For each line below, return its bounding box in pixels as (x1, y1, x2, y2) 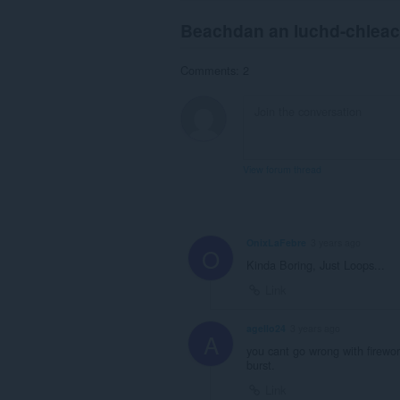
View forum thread (243, 162, 321, 177)
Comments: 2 (180, 62, 249, 79)
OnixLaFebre (246, 235, 306, 249)
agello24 (246, 321, 286, 335)
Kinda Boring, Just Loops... (246, 255, 385, 273)
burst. (246, 355, 275, 373)
